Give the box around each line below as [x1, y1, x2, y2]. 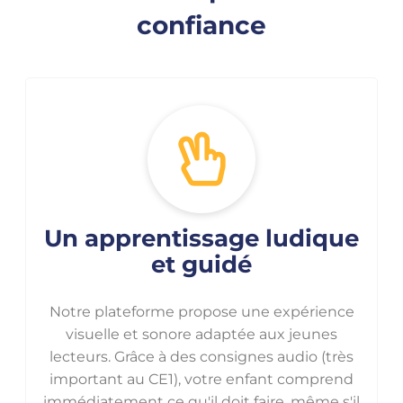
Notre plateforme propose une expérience [49, 302, 354, 320]
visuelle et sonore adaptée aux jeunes [66, 325, 337, 343]
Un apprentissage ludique [44, 224, 359, 253]
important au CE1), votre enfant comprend [49, 370, 354, 388]
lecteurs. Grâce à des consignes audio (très [49, 347, 354, 365]
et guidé [151, 250, 252, 279]
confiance [137, 10, 266, 41]
